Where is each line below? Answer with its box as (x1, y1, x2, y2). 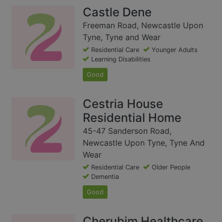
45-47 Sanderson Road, (83, 125, 171, 136)
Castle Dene (83, 4, 152, 19)
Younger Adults (152, 46, 198, 54)
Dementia (91, 172, 119, 180)
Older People (152, 163, 190, 171)
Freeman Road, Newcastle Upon (83, 20, 203, 30)
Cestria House (83, 96, 163, 111)
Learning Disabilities (91, 55, 151, 63)
